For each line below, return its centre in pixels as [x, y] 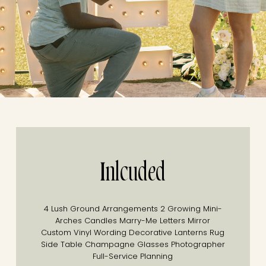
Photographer [197, 244]
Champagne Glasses [125, 244]
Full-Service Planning [133, 256]
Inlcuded [133, 175]
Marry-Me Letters [151, 221]
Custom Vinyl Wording [84, 232]
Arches [69, 221]
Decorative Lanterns [167, 232]
